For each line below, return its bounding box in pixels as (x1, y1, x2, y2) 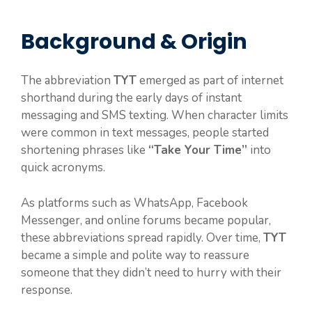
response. (21, 281, 72, 298)
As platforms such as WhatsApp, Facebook (21, 194, 248, 211)
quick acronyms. (21, 159, 105, 176)
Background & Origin (21, 27, 247, 57)
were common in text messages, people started (21, 125, 269, 141)
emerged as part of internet (136, 72, 283, 89)
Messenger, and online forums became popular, (21, 212, 271, 228)
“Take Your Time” (148, 142, 247, 159)
